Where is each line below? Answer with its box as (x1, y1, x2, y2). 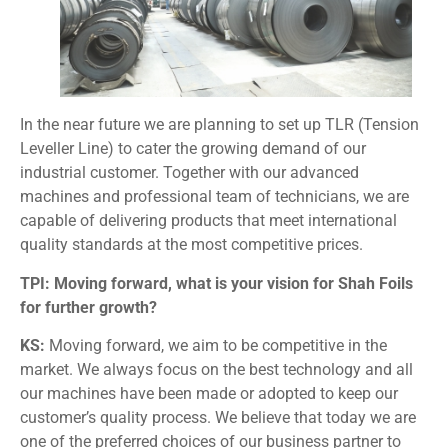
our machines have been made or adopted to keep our (20, 384, 398, 404)
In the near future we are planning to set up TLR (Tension (20, 115, 419, 135)
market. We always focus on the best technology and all (20, 360, 413, 380)
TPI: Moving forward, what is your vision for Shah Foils (20, 273, 413, 293)
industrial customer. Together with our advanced (20, 163, 359, 183)
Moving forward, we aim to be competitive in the (49, 336, 387, 356)
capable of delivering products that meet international (20, 211, 397, 231)
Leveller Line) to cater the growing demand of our (20, 139, 366, 159)
